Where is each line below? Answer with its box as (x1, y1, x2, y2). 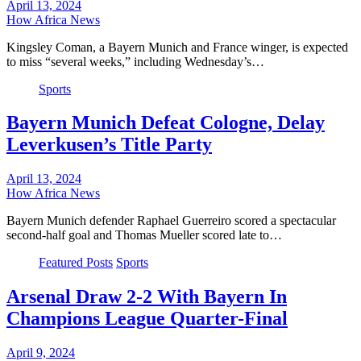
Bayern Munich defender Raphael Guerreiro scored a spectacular (6, 214, 336, 228)
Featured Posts (39, 255, 113, 270)
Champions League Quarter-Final (6, 308, 288, 330)
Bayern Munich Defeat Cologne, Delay (6, 112, 325, 134)
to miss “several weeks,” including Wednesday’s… (6, 54, 264, 68)
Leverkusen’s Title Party (6, 134, 212, 156)
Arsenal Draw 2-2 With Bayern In (6, 286, 287, 308)
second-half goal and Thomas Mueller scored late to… (6, 228, 282, 243)
